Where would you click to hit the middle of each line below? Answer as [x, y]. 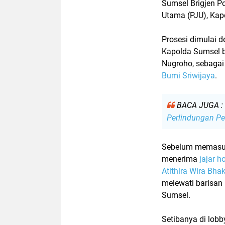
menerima [181, 159]
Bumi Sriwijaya [188, 75]
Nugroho [177, 63]
